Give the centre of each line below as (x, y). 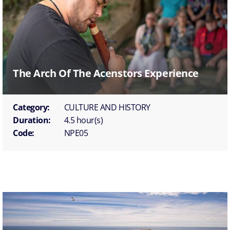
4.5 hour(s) (83, 120)
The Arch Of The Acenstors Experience (106, 73)
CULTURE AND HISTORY (107, 107)
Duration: (32, 120)
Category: (31, 107)
